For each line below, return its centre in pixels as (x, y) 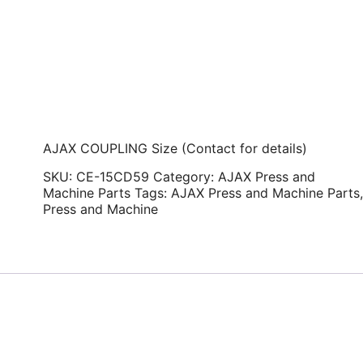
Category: (186, 177)
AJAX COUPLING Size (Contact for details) (175, 148)
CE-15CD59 (113, 177)
